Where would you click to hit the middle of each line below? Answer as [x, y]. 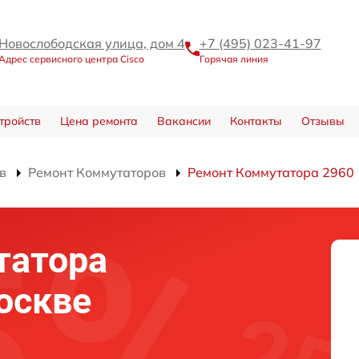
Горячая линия [234, 58]
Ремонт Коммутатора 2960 [271, 172]
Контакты [256, 121]
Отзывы [323, 121]
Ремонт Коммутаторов [97, 172]
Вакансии [184, 121]
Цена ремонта [99, 121]
